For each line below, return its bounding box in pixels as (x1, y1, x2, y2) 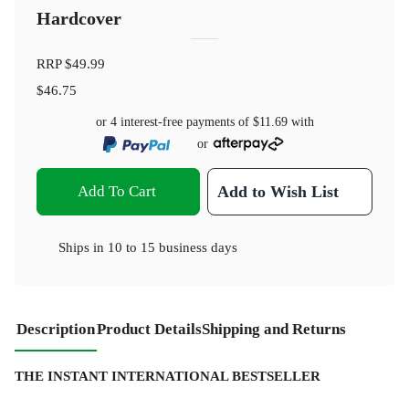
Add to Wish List (217, 182, 340, 201)
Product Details (97, 320, 202, 338)
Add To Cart (77, 182, 156, 200)
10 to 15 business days (108, 238, 237, 255)
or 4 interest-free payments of (95, 114, 253, 129)
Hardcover (37, 8, 121, 28)
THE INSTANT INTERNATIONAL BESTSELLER (15, 367, 320, 383)
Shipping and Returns (202, 320, 346, 338)
